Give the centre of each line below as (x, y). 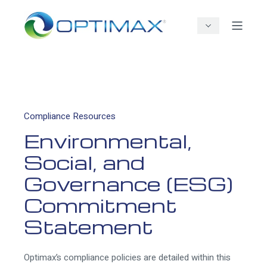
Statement (89, 226)
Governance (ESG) (128, 183)
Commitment (100, 204)
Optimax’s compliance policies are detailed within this (127, 258)
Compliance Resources (70, 116)
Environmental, (108, 140)
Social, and (84, 162)
